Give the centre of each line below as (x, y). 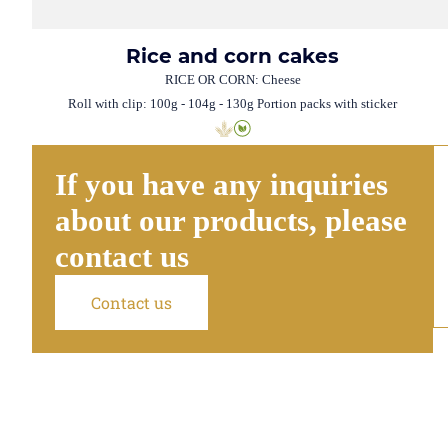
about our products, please (230, 221)
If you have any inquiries (221, 185)
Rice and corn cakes (233, 56)
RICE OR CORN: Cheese (232, 80)
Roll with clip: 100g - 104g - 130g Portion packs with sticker (233, 104)
